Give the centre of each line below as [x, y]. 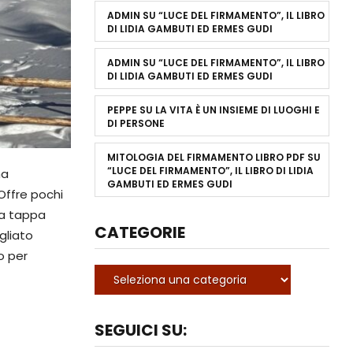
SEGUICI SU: [140, 330]
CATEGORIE [139, 232]
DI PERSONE [136, 123]
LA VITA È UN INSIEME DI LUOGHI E [237, 110]
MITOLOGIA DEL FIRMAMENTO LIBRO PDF [206, 157]
